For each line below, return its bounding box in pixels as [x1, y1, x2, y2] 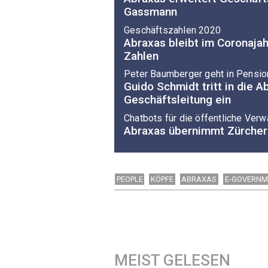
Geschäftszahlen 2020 [124, 24, 221, 36]
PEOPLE [116, 175, 143, 184]
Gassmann [124, 5, 177, 19]
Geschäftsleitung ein [124, 93, 231, 107]
